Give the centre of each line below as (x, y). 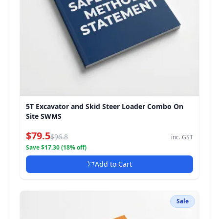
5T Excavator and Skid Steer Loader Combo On (105, 106)
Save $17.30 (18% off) (56, 147)
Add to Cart (113, 164)
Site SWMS (44, 116)
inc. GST (182, 137)
